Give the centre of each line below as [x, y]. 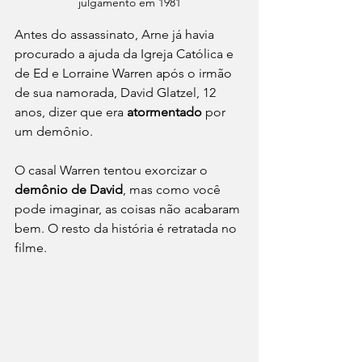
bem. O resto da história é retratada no [127, 228]
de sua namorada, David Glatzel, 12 [117, 92]
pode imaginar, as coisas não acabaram [129, 208]
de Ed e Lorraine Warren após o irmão [125, 73]
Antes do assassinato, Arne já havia [116, 34]
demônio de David [69, 189]
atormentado [166, 112]
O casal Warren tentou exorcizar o [113, 170]
